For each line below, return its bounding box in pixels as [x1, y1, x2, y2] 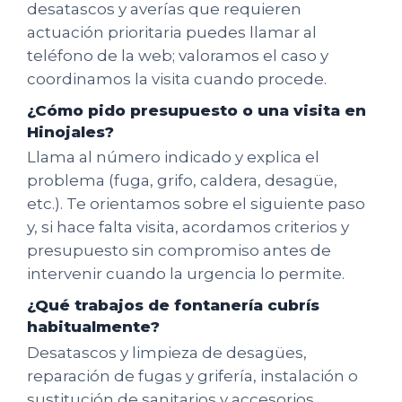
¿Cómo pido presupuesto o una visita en [27, 100, 366, 119]
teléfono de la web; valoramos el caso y [27, 46, 328, 65]
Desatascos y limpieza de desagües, [27, 343, 307, 362]
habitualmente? [27, 318, 160, 336]
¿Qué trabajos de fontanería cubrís [27, 296, 319, 315]
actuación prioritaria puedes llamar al [27, 22, 317, 41]
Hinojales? [27, 122, 114, 141]
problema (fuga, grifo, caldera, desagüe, [27, 171, 337, 190]
